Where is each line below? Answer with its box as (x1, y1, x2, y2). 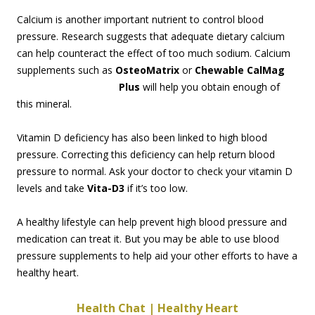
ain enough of (217, 80, 280, 94)
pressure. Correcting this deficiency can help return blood (17, 148, 275, 162)
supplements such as (17, 63, 115, 77)
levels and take (17, 181, 87, 195)
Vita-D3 (87, 181, 124, 195)
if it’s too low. (124, 181, 188, 195)
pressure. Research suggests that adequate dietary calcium (17, 30, 285, 44)
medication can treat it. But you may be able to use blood (17, 232, 279, 246)
